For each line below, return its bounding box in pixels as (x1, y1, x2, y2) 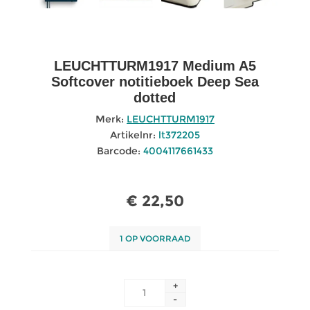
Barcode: (96, 144, 140, 157)
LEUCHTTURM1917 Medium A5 (53, 57, 256, 73)
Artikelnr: (109, 128, 156, 141)
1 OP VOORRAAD (119, 232, 190, 244)
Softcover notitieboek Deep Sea (51, 73, 259, 89)
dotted (134, 89, 176, 105)
